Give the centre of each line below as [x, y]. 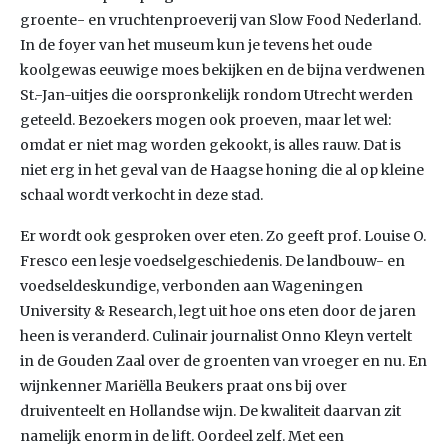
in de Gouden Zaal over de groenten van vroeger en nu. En [223, 361]
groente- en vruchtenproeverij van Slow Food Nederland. [220, 20]
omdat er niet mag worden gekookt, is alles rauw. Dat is [210, 145]
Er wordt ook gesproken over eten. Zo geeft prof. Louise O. [223, 236]
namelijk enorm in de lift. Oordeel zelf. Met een [182, 436]
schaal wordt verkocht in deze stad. [141, 195]
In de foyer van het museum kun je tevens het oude [196, 45]
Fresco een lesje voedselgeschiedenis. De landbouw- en [212, 261]
